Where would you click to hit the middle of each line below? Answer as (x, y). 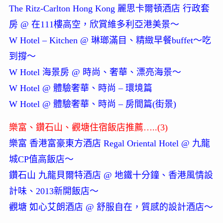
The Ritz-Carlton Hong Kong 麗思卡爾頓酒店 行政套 (109, 9)
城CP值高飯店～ (41, 160)
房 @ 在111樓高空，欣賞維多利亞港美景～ (94, 25)
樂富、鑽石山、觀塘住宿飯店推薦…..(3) (88, 128)
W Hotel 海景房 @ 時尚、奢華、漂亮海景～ (95, 72)
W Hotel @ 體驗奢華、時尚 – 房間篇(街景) (92, 104)
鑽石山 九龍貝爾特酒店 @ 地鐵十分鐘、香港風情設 (111, 175)
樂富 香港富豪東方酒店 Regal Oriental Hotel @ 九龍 (109, 144)
